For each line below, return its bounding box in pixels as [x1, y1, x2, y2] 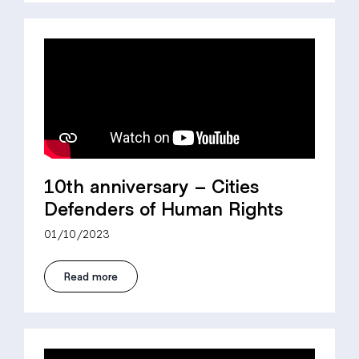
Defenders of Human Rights [44, 196, 283, 220]
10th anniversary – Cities [44, 173, 259, 197]
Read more [64, 268, 118, 283]
